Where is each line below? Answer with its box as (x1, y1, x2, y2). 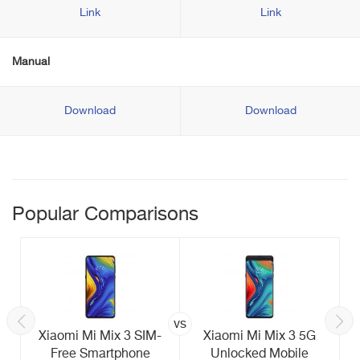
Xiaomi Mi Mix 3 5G (202, 330, 316, 343)
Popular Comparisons (12, 205, 198, 224)
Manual (12, 56, 50, 67)
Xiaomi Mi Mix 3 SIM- (39, 330, 162, 343)
